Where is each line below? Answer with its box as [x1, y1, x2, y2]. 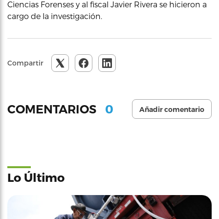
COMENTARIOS [7, 102, 99, 116]
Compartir [7, 59, 44, 67]
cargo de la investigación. [7, 11, 102, 21]
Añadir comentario [139, 105, 204, 114]
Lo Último [7, 170, 65, 184]
